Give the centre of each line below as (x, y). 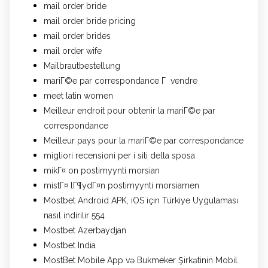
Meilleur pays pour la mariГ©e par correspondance (144, 140)
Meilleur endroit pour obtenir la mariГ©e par (130, 110)
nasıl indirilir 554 (74, 215)
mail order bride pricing (90, 21)
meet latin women (78, 95)
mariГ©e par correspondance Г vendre (121, 80)
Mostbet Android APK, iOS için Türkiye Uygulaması (141, 200)
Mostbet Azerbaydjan (85, 230)
